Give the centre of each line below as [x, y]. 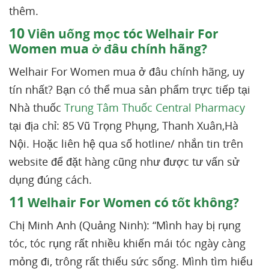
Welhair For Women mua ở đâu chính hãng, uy [127, 71]
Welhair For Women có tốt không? [132, 202]
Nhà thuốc [37, 107]
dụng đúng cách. [52, 180]
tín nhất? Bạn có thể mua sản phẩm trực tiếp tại [130, 89]
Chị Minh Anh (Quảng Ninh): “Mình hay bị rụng [125, 225]
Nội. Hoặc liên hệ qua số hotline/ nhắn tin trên [126, 144]
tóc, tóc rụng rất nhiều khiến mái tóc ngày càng [127, 243]
